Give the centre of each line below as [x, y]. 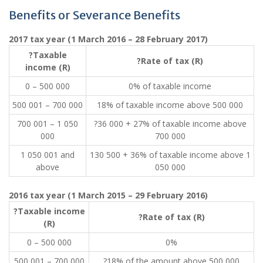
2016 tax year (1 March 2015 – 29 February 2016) [108, 195]
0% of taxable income [170, 86]
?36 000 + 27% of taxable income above [170, 124]
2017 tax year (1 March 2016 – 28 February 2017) [108, 39]
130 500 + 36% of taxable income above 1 [170, 155]
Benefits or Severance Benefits [95, 15]
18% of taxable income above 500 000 [170, 105]
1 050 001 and [48, 155]
